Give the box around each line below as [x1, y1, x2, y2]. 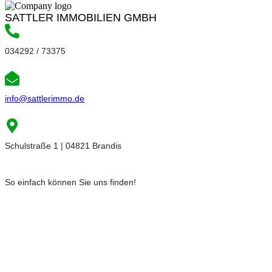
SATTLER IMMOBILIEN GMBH [5, 11, 157, 24]
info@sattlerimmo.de [5, 93, 84, 103]
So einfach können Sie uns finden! [5, 177, 136, 187]
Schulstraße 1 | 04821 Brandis [5, 140, 121, 151]
